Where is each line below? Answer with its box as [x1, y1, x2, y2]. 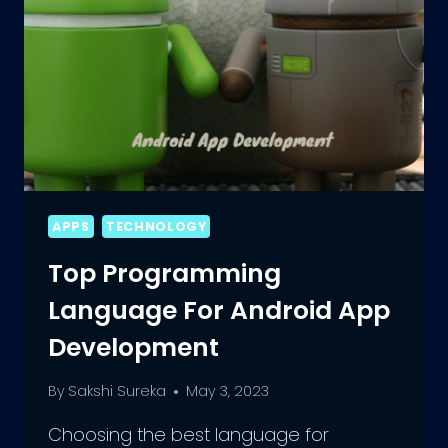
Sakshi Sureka [68, 381, 167, 402]
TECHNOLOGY [106, 218, 207, 236]
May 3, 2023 [186, 381, 270, 402]
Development [48, 329, 219, 365]
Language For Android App [48, 292, 390, 328]
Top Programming [48, 255, 281, 291]
